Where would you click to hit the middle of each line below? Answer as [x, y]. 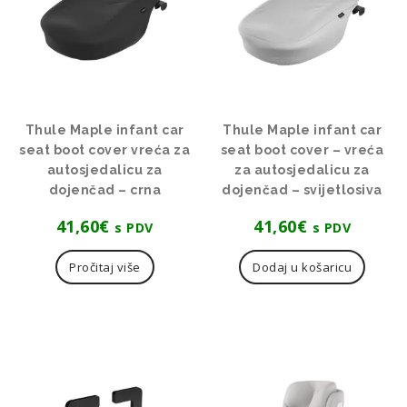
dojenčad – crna [105, 189]
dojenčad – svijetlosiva [302, 189]
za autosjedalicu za [302, 169]
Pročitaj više [105, 267]
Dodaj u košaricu [303, 267]
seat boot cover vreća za [105, 149]
